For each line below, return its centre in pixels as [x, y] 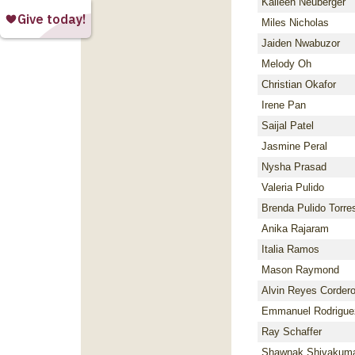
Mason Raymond [300, 270]
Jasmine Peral [294, 146]
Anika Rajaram [295, 229]
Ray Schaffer [292, 332]
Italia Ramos [290, 249]
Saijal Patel [288, 126]
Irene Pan [284, 105]
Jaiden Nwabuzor [301, 43]
